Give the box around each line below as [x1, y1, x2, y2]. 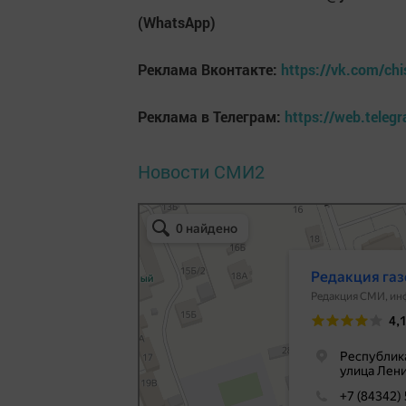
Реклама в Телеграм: [138, 106, 285, 126]
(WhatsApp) [138, 12, 216, 32]
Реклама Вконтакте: [138, 59, 281, 79]
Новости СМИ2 [138, 159, 265, 183]
